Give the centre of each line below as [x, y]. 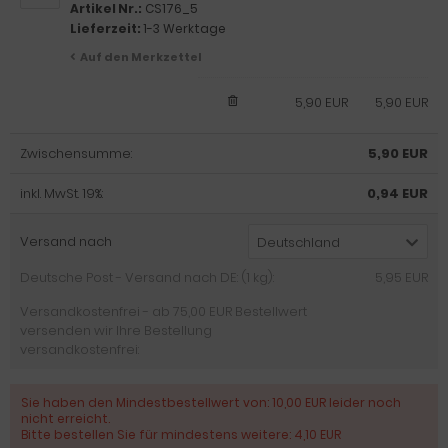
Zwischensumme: [76, 153]
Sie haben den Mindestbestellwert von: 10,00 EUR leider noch [211, 402]
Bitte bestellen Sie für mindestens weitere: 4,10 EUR [181, 434]
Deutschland [298, 242]
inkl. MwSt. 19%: [61, 193]
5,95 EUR [401, 277]
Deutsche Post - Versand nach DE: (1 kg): [147, 277]
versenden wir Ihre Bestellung [116, 330]
